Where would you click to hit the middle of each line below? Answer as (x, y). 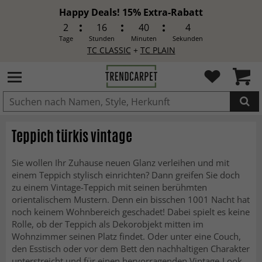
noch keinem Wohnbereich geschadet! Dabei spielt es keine (131, 212)
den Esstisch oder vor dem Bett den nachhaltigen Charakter (131, 249)
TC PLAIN (158, 50)
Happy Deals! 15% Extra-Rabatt (131, 12)
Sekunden (188, 38)
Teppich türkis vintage (72, 136)
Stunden (102, 38)
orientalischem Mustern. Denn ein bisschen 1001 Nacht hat (131, 199)
